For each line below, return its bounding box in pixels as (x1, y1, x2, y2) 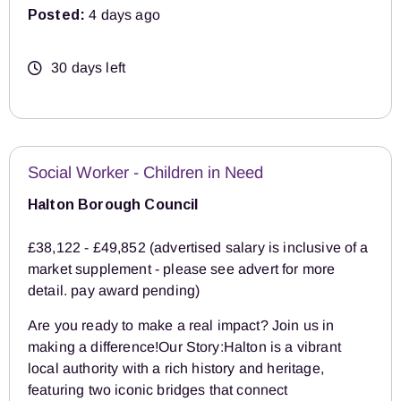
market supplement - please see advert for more (28, 261, 336, 277)
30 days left (51, 60, 126, 76)
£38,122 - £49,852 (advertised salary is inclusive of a (28, 240, 369, 256)
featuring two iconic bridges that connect (28, 382, 288, 398)
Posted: (28, 7, 86, 23)
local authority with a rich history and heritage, (28, 361, 324, 377)
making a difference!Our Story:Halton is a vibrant (28, 339, 341, 355)
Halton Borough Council (28, 197, 199, 213)
